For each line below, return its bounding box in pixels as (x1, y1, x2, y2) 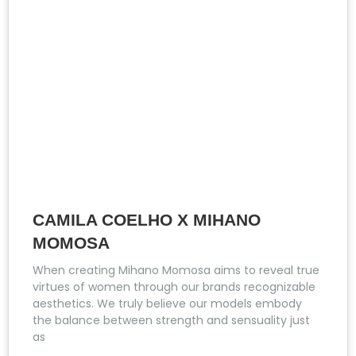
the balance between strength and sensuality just (33, 312, 310, 329)
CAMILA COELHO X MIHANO (33, 211, 261, 230)
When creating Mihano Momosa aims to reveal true (33, 262, 319, 279)
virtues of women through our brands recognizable (33, 279, 315, 296)
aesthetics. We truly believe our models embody (33, 296, 302, 312)
